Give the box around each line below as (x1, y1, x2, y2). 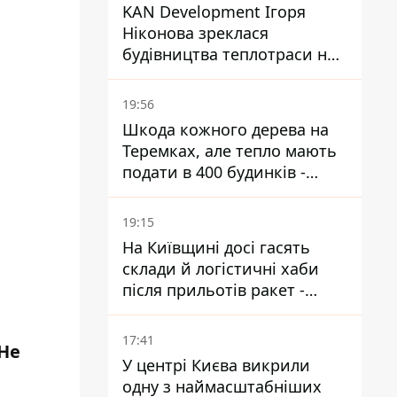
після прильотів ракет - (122, 279, 305, 300)
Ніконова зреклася (122, 22, 269, 43)
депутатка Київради (122, 183, 276, 204)
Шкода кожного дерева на (122, 119, 329, 140)
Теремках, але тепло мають (122, 140, 337, 161)
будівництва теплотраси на (122, 43, 336, 65)
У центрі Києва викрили (122, 354, 310, 376)
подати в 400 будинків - (122, 161, 306, 183)
